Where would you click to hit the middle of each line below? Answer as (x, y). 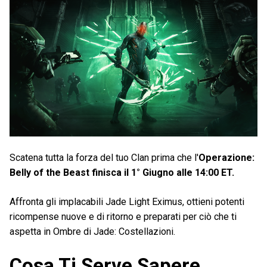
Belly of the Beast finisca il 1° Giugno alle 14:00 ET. (122, 173)
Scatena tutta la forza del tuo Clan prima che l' (104, 158)
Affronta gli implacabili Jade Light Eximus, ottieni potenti (127, 202)
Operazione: (226, 158)
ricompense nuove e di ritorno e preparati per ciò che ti (123, 217)
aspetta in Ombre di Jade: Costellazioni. (92, 232)
